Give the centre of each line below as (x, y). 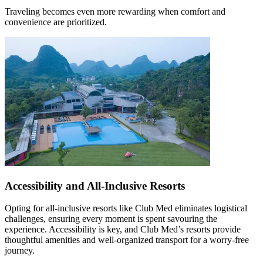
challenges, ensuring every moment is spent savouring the (111, 219)
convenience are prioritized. (56, 22)
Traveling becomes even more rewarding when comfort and (115, 11)
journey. (20, 251)
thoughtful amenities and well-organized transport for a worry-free (127, 240)
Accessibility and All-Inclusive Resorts (95, 186)
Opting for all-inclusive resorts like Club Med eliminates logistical (126, 208)
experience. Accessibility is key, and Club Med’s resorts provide (123, 230)
